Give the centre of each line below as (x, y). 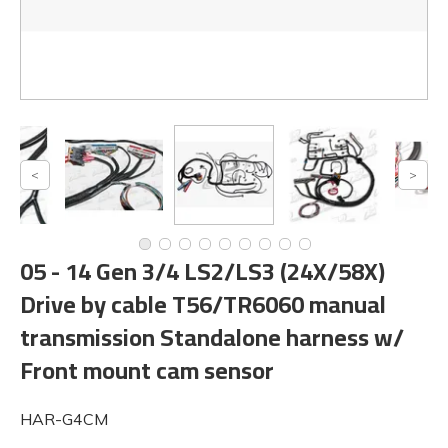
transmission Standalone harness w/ (212, 337)
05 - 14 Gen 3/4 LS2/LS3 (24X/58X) (202, 271)
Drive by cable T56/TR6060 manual (203, 304)
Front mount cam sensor (147, 370)
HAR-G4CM (64, 419)
